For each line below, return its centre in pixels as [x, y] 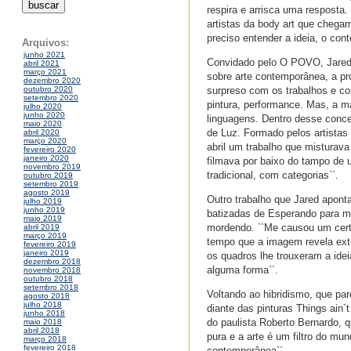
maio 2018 [43, 322]
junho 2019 [44, 210]
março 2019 [45, 236]
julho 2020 [43, 107]
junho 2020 [44, 115]
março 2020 [45, 141]
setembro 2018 [51, 288]
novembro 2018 [52, 270]
